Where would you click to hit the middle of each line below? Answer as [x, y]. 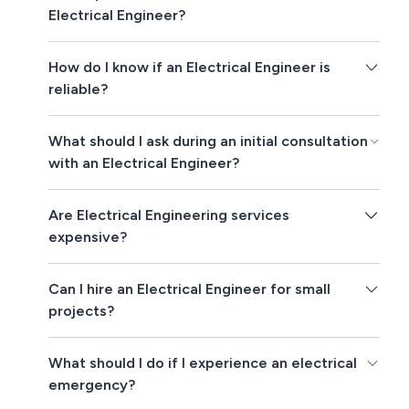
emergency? [92, 385]
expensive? [88, 237]
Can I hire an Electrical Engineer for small [190, 289]
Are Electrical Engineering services [169, 215]
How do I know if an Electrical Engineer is [190, 68]
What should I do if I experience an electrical [203, 363]
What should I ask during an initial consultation [209, 142]
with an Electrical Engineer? [144, 163]
